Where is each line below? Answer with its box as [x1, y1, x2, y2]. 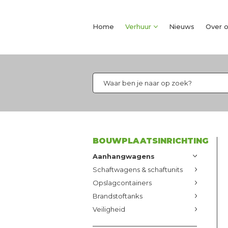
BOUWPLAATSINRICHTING [93, 136, 209, 146]
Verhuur [125, 22, 151, 31]
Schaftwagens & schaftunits [93, 165, 183, 174]
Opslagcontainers [93, 179, 152, 187]
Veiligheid [93, 205, 125, 213]
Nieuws [169, 22, 194, 31]
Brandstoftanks [93, 192, 142, 200]
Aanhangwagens [93, 152, 155, 160]
